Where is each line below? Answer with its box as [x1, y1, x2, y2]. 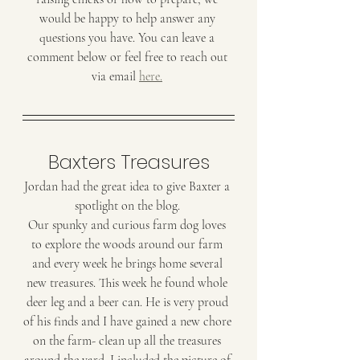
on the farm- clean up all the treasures [33, 333, 224, 350]
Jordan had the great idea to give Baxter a [24, 178, 233, 195]
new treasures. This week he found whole [27, 275, 231, 292]
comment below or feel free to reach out [27, 49, 231, 66]
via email [92, 68, 139, 85]
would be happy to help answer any [39, 10, 219, 27]
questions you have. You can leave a [39, 30, 218, 47]
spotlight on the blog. [74, 198, 183, 215]
